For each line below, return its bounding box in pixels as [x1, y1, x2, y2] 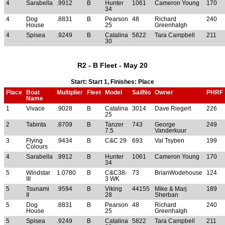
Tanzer [105, 122, 124, 128]
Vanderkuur [155, 128, 186, 134]
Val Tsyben [155, 138, 184, 144]
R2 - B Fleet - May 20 [77, 61, 148, 70]
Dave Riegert [155, 105, 191, 112]
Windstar [26, 170, 50, 176]
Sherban [155, 192, 178, 198]
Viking [105, 186, 122, 192]
